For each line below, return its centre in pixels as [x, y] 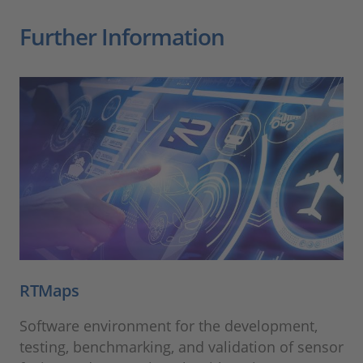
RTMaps [49, 290]
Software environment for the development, [169, 325]
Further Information [122, 37]
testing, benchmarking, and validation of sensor [181, 346]
